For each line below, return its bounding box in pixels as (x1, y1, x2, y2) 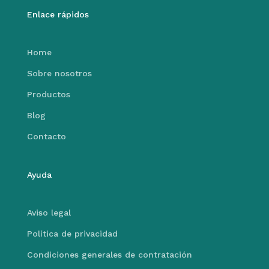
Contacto (26, 131, 66, 142)
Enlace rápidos (26, 10, 89, 20)
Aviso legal (26, 208, 71, 218)
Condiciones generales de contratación (26, 250, 192, 260)
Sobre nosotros (26, 68, 92, 79)
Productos (26, 89, 70, 100)
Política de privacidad (26, 229, 118, 239)
